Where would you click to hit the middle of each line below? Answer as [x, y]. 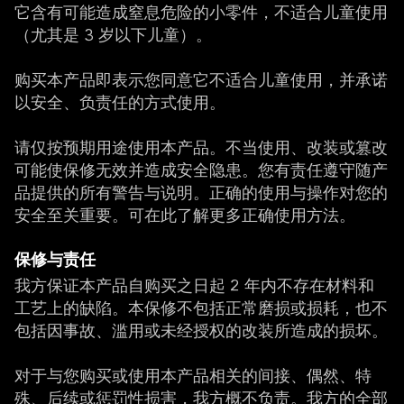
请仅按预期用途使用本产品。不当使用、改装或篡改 [201, 149]
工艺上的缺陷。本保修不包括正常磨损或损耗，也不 [201, 309]
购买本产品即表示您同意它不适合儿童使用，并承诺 [201, 81]
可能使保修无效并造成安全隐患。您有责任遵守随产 [201, 171]
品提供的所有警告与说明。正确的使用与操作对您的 [201, 194]
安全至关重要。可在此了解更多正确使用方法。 [185, 216]
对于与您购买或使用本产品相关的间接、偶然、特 [193, 377]
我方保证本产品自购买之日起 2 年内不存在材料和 [194, 287]
